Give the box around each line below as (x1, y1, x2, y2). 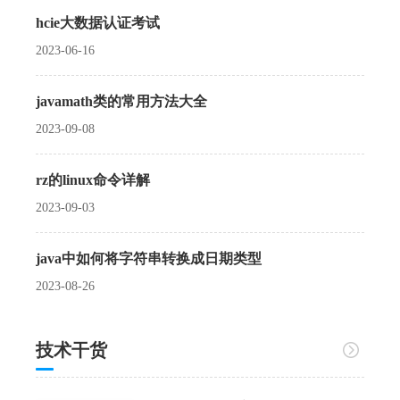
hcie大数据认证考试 (36, 14, 160, 30)
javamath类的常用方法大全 (36, 93, 207, 109)
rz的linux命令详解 (36, 171, 150, 187)
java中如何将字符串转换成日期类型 (36, 250, 262, 266)
